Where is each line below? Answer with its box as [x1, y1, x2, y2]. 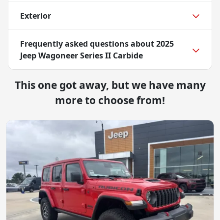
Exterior [20, 10, 51, 21]
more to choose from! [55, 93, 165, 107]
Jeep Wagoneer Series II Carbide [20, 50, 143, 61]
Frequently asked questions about [20, 38, 156, 49]
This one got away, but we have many [14, 78, 206, 92]
